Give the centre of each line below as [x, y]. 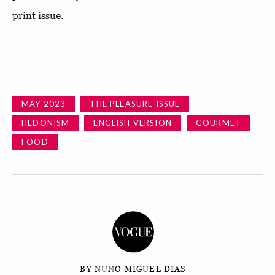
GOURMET [219, 122]
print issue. [38, 15]
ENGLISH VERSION [133, 122]
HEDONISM [46, 122]
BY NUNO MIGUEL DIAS [133, 269]
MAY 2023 [44, 103]
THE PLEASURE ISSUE [135, 103]
